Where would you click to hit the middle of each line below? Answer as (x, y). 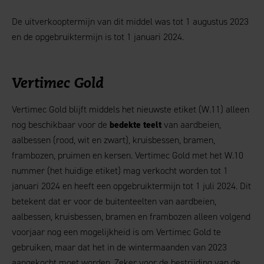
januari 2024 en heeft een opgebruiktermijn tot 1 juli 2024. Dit (131, 186)
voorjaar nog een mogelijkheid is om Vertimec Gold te (116, 232)
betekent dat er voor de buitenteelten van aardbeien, (114, 201)
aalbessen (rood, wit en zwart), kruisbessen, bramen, (113, 140)
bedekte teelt (136, 125)
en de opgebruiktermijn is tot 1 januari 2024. (98, 37)
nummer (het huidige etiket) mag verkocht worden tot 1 (120, 171)
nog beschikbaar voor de (61, 125)
